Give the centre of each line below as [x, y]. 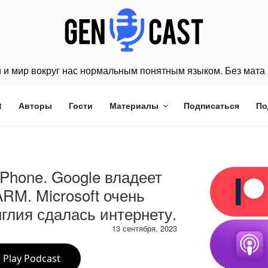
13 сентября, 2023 [145, 228]
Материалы [134, 105]
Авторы [35, 105]
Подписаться [211, 105]
